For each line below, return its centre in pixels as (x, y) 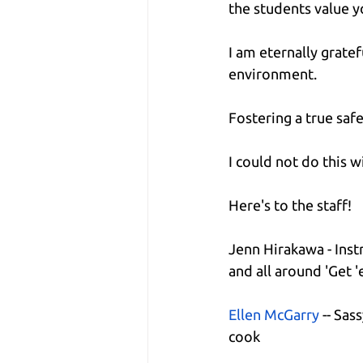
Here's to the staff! (290, 205)
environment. (273, 73)
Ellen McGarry (274, 314)
